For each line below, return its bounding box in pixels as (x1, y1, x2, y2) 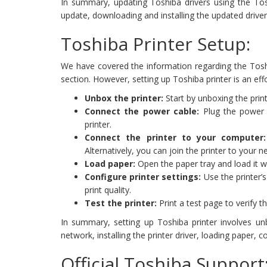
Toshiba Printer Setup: (61, 32, 250, 57)
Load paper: (85, 158, 135, 170)
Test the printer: (85, 197, 157, 209)
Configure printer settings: (85, 171, 201, 183)
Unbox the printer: (85, 92, 163, 104)
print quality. (85, 184, 131, 196)
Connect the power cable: (85, 105, 200, 117)
